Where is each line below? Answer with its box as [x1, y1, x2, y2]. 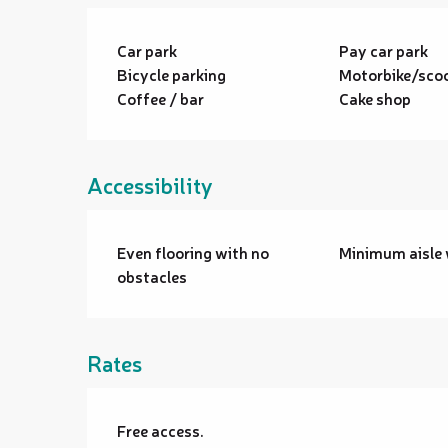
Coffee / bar [117, 87, 205, 109]
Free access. [117, 419, 205, 441]
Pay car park [338, 39, 428, 61]
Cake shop [338, 87, 411, 109]
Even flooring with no [117, 241, 270, 263]
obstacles [117, 265, 188, 287]
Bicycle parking [117, 63, 227, 85]
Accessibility [87, 170, 214, 199]
